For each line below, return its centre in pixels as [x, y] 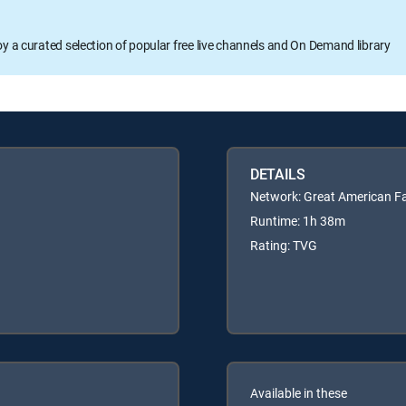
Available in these [299, 392]
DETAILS [278, 174]
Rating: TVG [284, 245]
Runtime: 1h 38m [298, 220]
